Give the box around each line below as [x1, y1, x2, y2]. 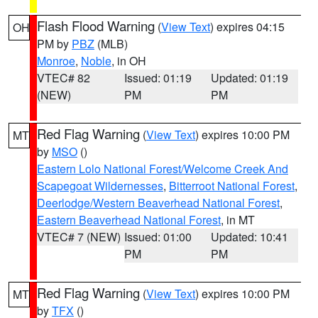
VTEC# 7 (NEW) [37, 229, 121, 245]
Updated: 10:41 [211, 229, 289, 245]
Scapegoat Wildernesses [37, 177, 163, 194]
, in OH [111, 53, 146, 69]
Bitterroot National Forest [169, 177, 295, 194]
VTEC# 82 [37, 70, 90, 86]
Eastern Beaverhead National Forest [37, 212, 221, 228]
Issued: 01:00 [124, 229, 192, 245]
